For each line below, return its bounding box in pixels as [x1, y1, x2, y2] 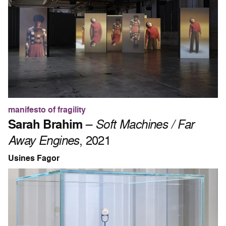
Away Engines [8, 132, 79, 149]
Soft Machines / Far [95, 116, 194, 133]
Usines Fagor [8, 152, 60, 164]
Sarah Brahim [8, 116, 83, 133]
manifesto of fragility [8, 104, 86, 116]
